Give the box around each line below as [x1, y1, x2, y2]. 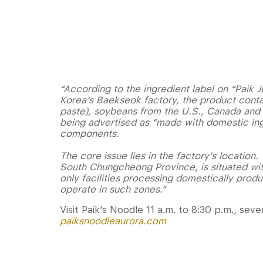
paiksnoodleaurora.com [60, 215, 166, 227]
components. [60, 128, 119, 140]
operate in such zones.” [60, 184, 166, 195]
